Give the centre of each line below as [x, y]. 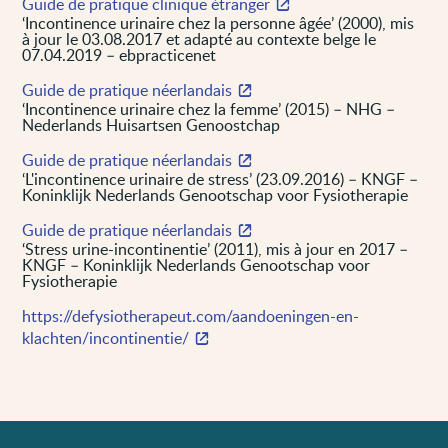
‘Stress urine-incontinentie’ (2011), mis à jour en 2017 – [215, 248]
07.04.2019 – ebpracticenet [119, 54]
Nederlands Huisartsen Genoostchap [151, 124]
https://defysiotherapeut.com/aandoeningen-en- [191, 315]
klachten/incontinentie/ [106, 337]
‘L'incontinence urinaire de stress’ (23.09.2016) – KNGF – [220, 178]
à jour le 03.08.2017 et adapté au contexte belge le [199, 38]
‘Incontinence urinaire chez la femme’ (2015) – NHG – [209, 108]
